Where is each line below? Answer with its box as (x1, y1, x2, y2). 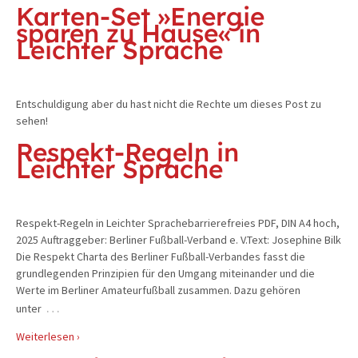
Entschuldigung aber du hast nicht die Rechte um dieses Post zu (16, 97, 321, 112)
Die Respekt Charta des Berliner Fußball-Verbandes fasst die (16, 249, 305, 265)
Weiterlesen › (16, 329, 80, 344)
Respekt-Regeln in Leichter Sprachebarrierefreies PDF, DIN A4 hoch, (16, 216, 340, 231)
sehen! (16, 113, 48, 129)
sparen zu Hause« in (16, 16, 261, 49)
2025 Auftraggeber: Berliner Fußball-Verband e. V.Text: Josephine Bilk (16, 233, 341, 248)
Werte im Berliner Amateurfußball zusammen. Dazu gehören (16, 283, 300, 298)
